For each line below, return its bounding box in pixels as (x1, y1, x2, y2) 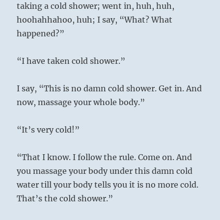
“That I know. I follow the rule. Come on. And (17, 152, 192, 163)
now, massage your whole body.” (17, 97, 145, 108)
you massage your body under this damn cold (17, 166, 193, 176)
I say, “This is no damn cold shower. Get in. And (17, 83, 202, 94)
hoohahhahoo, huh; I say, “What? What (17, 15, 173, 25)
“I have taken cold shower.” (17, 56, 126, 66)
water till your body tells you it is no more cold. (17, 180, 199, 190)
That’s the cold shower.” (17, 193, 113, 204)
